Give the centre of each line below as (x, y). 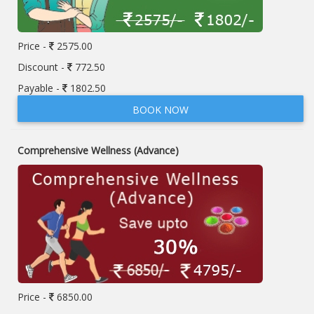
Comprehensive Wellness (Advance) (98, 150)
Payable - (40, 88)
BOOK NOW (161, 110)
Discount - (42, 67)
